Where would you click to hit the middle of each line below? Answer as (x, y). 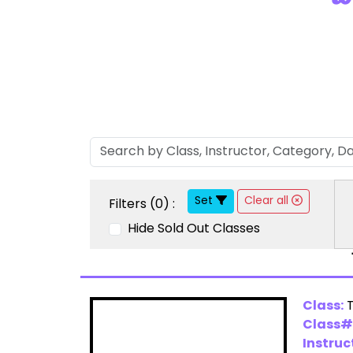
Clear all (268, 201)
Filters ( (132, 204)
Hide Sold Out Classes (192, 229)
